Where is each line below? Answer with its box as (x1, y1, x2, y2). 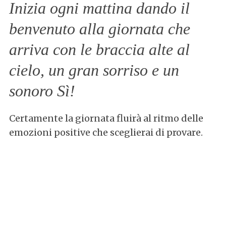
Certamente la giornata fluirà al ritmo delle (9, 112, 203, 125)
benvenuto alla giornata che (9, 20, 190, 38)
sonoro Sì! (9, 82, 75, 100)
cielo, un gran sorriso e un (9, 61, 179, 80)
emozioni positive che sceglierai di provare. (9, 127, 203, 139)
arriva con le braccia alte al (9, 40, 190, 59)
